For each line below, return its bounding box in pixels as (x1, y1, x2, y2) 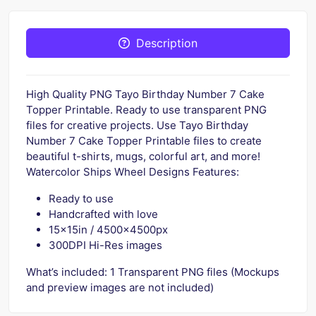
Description (136, 35, 197, 50)
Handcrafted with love (49, 207, 158, 221)
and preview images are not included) (26, 280, 214, 294)
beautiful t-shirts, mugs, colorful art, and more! (26, 149, 260, 163)
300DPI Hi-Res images (49, 238, 162, 252)
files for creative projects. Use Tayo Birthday (26, 118, 248, 132)
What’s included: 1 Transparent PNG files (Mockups (26, 265, 279, 279)
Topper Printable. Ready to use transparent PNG (26, 102, 267, 116)
